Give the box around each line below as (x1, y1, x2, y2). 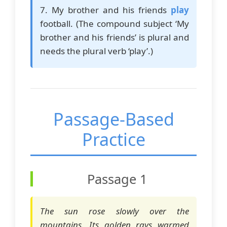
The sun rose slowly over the (40, 205, 189, 217)
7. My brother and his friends (40, 4, 171, 16)
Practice (82, 128, 145, 152)
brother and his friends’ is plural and (40, 31, 189, 44)
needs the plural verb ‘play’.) (40, 45, 153, 57)
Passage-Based (53, 107, 174, 131)
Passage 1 (87, 170, 147, 188)
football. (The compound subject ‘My (40, 18, 189, 30)
